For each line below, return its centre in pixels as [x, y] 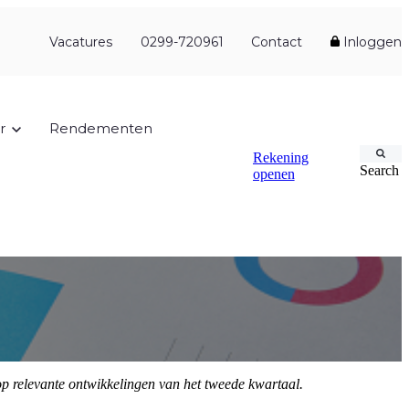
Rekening [280, 157]
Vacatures [81, 42]
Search [380, 170]
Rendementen [100, 128]
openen [273, 173]
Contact [277, 42]
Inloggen [371, 42]
